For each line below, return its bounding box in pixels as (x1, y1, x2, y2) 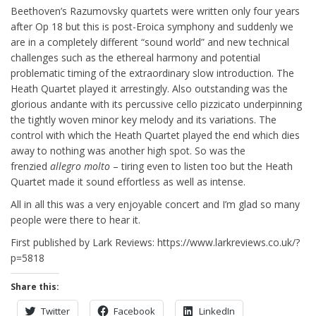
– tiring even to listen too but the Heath (110, 159, 293, 173)
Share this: (11, 281, 59, 293)
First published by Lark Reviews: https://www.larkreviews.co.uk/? (11, 236, 300, 249)
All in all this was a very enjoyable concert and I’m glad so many (11, 197, 300, 211)
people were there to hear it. (11, 213, 140, 226)
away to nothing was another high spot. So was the (11, 144, 245, 157)
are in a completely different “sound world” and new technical (11, 35, 289, 49)
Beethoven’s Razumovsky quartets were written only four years (11, 4, 300, 18)
